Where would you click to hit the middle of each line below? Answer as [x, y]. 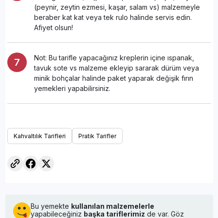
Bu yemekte [51, 206]
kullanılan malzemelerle [112, 206]
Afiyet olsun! [53, 27]
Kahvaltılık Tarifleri [39, 136]
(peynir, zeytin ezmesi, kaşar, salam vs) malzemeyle [117, 7]
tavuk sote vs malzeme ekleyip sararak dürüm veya [116, 68]
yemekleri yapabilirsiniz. [72, 88]
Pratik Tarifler [97, 136]
